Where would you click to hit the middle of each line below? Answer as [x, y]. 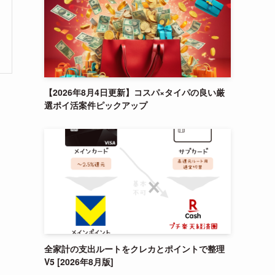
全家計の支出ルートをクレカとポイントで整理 [134, 249]
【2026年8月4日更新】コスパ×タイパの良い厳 [134, 92]
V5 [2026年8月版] [79, 261]
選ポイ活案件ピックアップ [96, 105]
